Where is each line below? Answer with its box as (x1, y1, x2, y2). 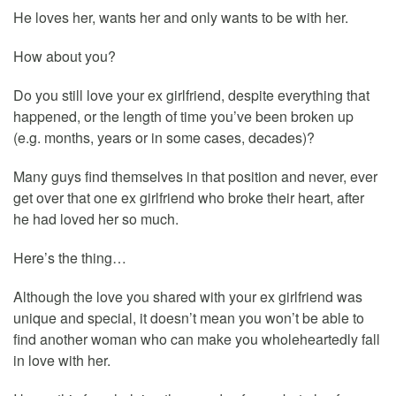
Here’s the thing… (13, 247, 126, 268)
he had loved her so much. (13, 208, 179, 229)
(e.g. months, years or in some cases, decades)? (13, 126, 315, 148)
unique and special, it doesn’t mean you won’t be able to (13, 307, 364, 328)
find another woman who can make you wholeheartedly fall (13, 328, 380, 349)
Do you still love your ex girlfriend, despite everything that (13, 84, 369, 105)
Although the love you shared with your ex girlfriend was (13, 286, 362, 307)
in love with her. (13, 349, 110, 370)
